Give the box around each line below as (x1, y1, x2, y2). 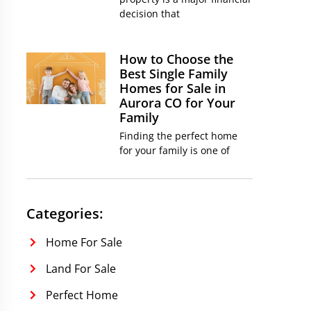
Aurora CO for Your (119, 94, 236, 111)
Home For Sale (45, 235, 122, 250)
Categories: (26, 204, 103, 223)
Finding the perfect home (119, 129, 238, 142)
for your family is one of (119, 144, 230, 157)
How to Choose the (119, 51, 234, 67)
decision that (119, 7, 180, 20)
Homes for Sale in (119, 80, 226, 96)
